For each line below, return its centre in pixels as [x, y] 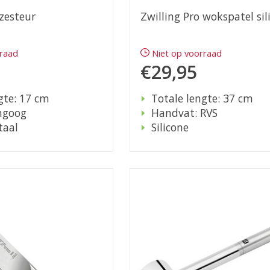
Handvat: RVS [184, 113]
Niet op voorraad [187, 53]
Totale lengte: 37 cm [202, 99]
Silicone [170, 127]
